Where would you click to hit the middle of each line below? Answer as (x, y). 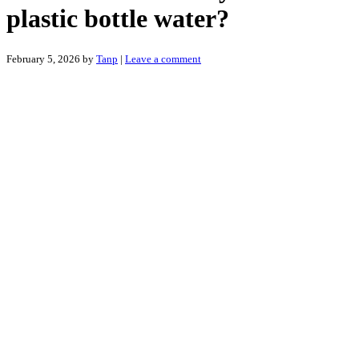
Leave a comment (163, 58)
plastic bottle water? (118, 19)
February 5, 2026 (43, 58)
